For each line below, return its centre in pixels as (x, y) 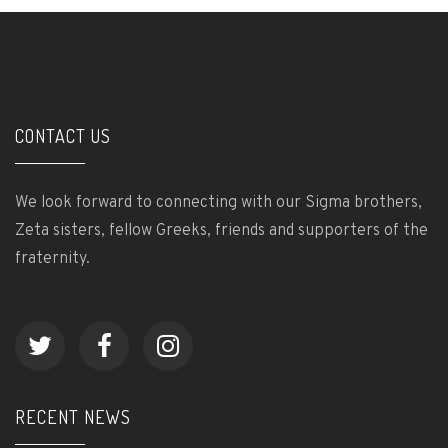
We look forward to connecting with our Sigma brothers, (218, 203)
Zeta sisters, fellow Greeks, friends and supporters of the (221, 231)
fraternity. (52, 259)
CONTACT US (63, 136)
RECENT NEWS (73, 417)
